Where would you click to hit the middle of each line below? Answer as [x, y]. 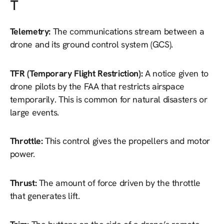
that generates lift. [45, 195]
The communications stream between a [128, 31]
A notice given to [176, 73]
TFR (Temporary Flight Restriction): [77, 73]
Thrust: [24, 182]
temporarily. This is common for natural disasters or [108, 99]
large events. [34, 112]
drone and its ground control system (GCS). [91, 44]
